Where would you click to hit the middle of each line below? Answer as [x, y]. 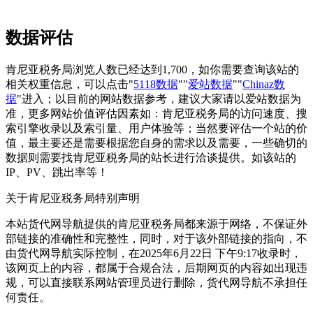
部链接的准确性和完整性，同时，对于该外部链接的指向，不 [156, 238]
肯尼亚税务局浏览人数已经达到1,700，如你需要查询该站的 [152, 69]
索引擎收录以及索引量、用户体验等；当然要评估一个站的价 [156, 128]
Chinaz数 [264, 84]
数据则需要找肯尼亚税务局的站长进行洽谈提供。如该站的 [151, 157]
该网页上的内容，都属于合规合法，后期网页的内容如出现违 [156, 268]
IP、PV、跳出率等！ [57, 172]
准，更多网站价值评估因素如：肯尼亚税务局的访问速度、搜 [156, 113]
